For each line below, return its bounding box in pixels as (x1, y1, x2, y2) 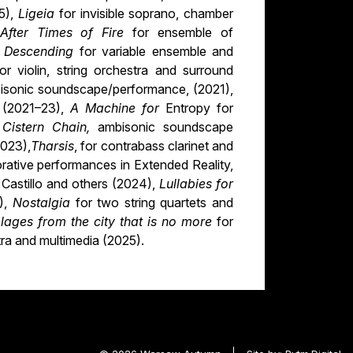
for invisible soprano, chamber (58, 6, 234, 22)
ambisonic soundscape (98, 119, 234, 136)
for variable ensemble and (79, 43, 233, 60)
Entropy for (165, 100, 233, 117)
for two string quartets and (75, 195, 233, 211)
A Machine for (69, 100, 165, 117)
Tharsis (31, 138, 75, 154)
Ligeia (18, 6, 55, 22)
